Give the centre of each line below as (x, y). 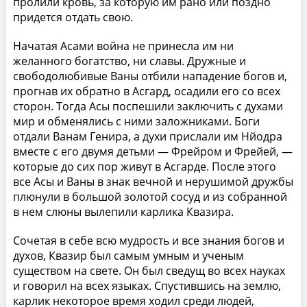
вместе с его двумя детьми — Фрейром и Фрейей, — (152, 151)
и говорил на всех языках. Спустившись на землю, (147, 285)
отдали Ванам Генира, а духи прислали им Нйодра (147, 136)
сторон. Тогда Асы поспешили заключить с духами (148, 106)
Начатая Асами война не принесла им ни (123, 46)
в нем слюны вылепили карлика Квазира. (123, 211)
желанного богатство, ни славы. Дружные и (129, 61)
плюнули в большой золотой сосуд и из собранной (150, 196)
